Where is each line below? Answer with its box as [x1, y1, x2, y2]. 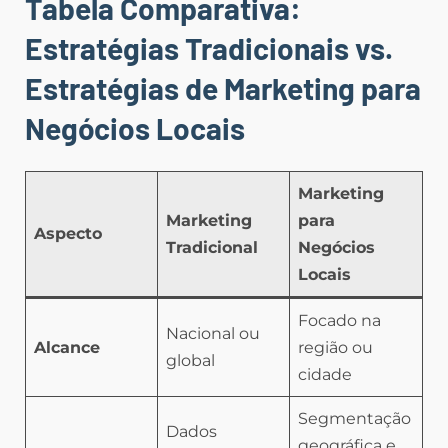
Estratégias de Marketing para [25, 70, 421, 106]
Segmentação [298, 408, 411, 428]
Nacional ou [166, 323, 260, 343]
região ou [298, 337, 373, 357]
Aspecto [34, 223, 102, 243]
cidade [298, 364, 352, 384]
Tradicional [166, 237, 258, 257]
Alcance [34, 337, 100, 357]
